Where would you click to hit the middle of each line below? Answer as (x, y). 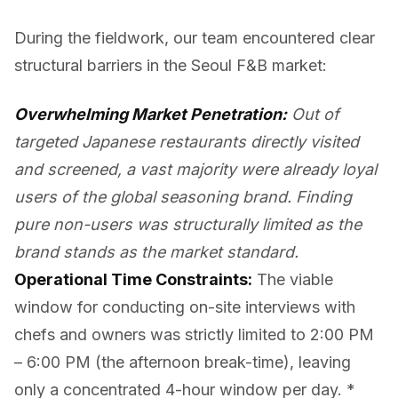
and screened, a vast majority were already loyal (195, 169)
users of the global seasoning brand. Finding (183, 197)
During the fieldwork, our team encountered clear (195, 38)
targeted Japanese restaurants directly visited (187, 142)
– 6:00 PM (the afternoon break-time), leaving (183, 362)
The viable (293, 279)
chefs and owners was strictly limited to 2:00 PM (194, 334)
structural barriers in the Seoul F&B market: (171, 65)
